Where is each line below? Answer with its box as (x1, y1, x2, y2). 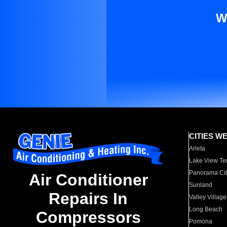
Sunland (189, 181, 213, 188)
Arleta (189, 145, 206, 152)
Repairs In (49, 190, 128, 208)
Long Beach (189, 206, 223, 213)
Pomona (189, 218, 213, 225)
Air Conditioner (28, 171, 148, 190)
